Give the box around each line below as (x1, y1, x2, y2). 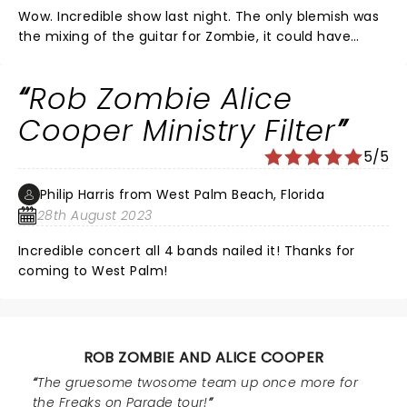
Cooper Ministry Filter (18, 110, 337, 151)
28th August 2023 (37, 206, 153, 224)
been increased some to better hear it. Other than (18, 47, 284, 65)
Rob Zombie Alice (28, 78, 293, 119)
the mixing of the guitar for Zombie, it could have (18, 27, 351, 45)
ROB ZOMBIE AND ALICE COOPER (83, 347, 324, 368)
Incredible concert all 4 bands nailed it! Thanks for (18, 242, 88, 260)
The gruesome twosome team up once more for (37, 373, 359, 392)
